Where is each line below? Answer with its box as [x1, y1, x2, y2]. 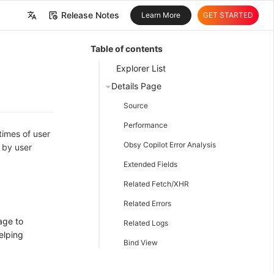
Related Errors [124, 198, 171, 208]
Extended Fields [124, 159, 177, 169]
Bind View [124, 237, 158, 247]
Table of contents [91, 43, 163, 54]
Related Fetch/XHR [124, 179, 189, 188]
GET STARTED [203, 10, 253, 20]
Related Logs [124, 218, 168, 228]
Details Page [111, 80, 161, 91]
